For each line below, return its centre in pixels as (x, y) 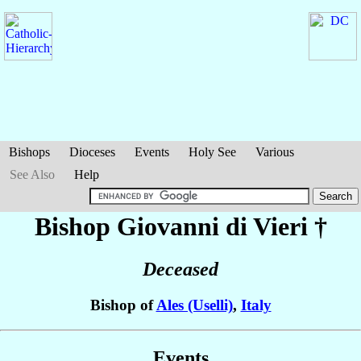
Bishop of (123, 305)
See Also (32, 174)
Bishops (29, 152)
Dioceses (92, 152)
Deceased (180, 270)
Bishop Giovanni (130, 226)
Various (275, 152)
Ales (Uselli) (194, 305)
